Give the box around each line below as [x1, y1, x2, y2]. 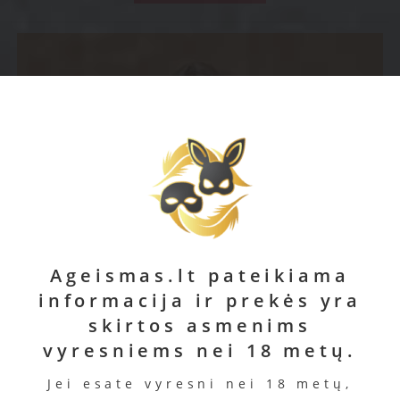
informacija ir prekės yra [37, 287, 362, 312]
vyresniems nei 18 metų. [43, 337, 357, 362]
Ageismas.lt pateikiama [50, 262, 350, 287]
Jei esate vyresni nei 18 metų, [47, 374, 353, 392]
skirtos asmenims [87, 312, 312, 337]
